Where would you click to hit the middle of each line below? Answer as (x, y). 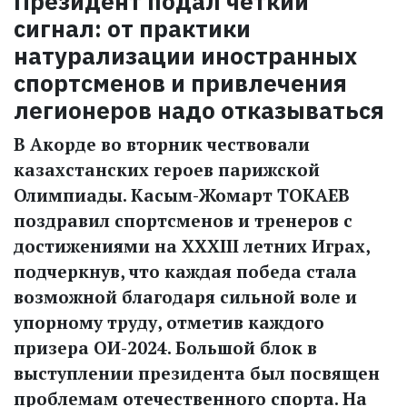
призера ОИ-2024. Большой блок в (165, 348)
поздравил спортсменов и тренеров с (183, 221)
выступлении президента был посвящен (197, 373)
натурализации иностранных (185, 55)
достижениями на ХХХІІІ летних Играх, (192, 246)
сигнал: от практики (132, 28)
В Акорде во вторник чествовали (162, 144)
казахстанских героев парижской (167, 170)
